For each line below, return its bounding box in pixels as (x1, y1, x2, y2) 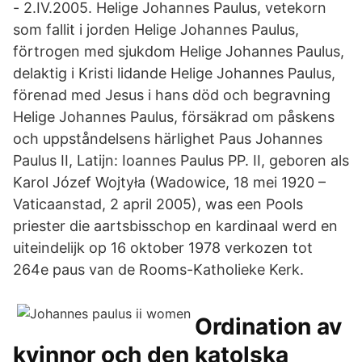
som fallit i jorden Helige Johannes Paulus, (13, 21, 299, 38)
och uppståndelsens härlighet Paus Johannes (13, 130, 322, 147)
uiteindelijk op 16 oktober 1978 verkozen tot (13, 239, 313, 256)
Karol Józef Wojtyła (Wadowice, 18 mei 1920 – (13, 174, 326, 191)
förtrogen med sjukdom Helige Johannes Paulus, (13, 43, 344, 60)
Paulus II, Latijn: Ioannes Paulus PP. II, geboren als (13, 152, 349, 169)
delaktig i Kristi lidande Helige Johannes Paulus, (13, 65, 335, 82)
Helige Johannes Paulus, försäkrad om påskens (13, 108, 335, 125)
